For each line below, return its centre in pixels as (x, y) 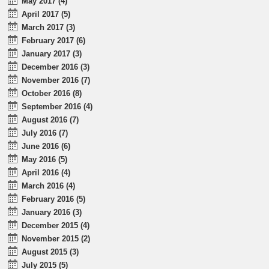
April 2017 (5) (46, 14)
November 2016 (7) (56, 80)
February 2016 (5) (54, 199)
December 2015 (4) (56, 225)
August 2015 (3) (50, 252)
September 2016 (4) (57, 106)
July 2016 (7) (45, 133)
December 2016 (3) (56, 67)
